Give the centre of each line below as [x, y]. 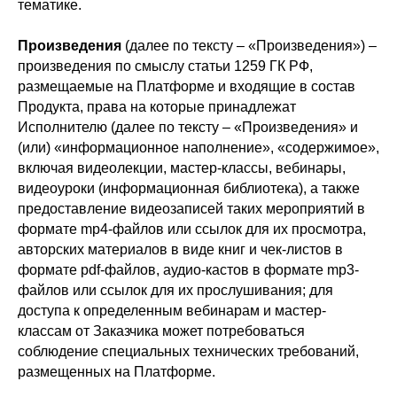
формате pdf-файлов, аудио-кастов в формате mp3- [188, 270]
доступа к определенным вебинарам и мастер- [172, 311]
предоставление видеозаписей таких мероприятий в [191, 209]
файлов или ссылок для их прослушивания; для [175, 290]
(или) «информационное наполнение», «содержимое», [198, 148]
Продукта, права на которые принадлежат [157, 107]
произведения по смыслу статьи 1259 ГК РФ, [165, 66]
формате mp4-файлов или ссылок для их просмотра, [192, 229]
